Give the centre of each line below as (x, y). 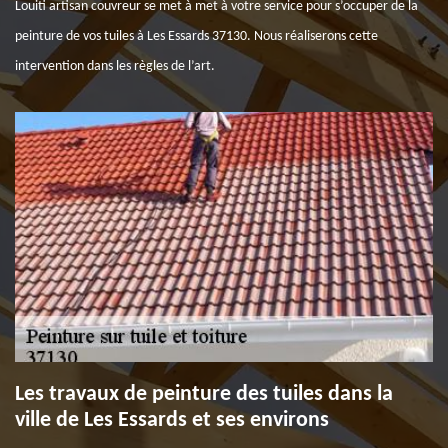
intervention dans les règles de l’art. (115, 66)
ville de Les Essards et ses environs (172, 420)
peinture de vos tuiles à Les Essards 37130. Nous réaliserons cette (196, 36)
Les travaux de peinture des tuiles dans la (204, 394)
